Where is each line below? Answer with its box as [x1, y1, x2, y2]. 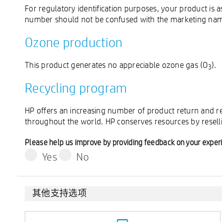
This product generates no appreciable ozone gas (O [25, 59, 208, 70]
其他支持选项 [32, 187, 87, 199]
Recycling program [25, 79, 127, 96]
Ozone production [25, 34, 122, 51]
